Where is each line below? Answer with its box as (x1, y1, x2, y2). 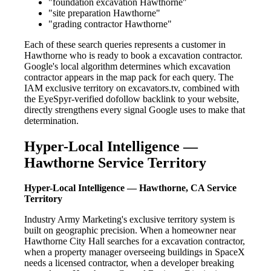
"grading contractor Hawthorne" (48, 18, 172, 29)
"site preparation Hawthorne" (48, 7, 160, 18)
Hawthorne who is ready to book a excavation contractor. (24, 50, 243, 60)
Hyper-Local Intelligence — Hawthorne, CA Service (24, 183, 237, 194)
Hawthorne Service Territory (24, 154, 206, 171)
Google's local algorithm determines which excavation (24, 60, 230, 71)
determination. (24, 115, 79, 126)
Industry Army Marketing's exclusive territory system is (24, 214, 235, 225)
